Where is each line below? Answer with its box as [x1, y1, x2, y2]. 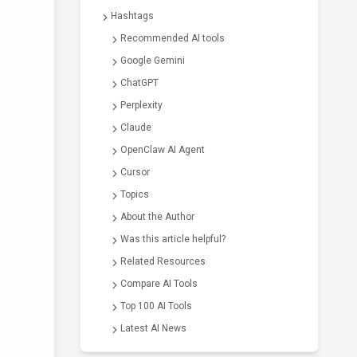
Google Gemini [120, 55, 185, 66]
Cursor [120, 167, 150, 178]
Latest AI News [120, 323, 186, 334]
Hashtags [111, 10, 154, 22]
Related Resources [120, 256, 206, 267]
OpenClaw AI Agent [120, 144, 205, 155]
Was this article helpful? [120, 233, 226, 245]
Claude [120, 122, 151, 133]
